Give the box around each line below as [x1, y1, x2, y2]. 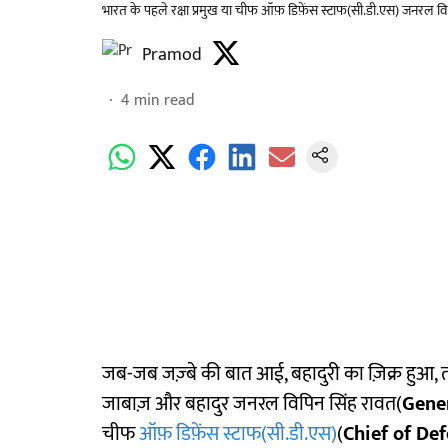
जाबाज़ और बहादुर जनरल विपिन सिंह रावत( [102, 387, 402, 421]
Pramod [142, 40, 202, 70]
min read [134, 87, 195, 114]
